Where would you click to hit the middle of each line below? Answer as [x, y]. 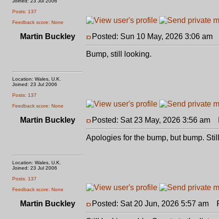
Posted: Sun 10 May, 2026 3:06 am [152, 36]
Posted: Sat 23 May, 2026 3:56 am [151, 120]
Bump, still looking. [119, 54]
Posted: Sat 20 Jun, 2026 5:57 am [150, 204]
